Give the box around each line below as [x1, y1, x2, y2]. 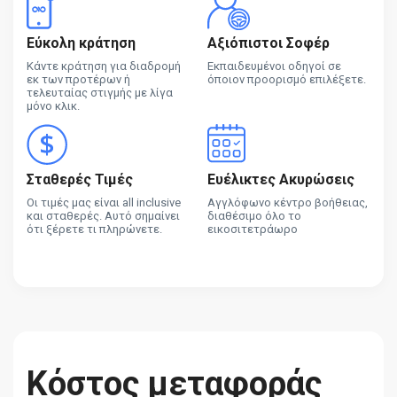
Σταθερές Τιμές [27, 171, 133, 189]
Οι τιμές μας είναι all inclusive [27, 196, 181, 210]
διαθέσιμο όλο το [207, 209, 301, 223]
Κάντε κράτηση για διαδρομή [27, 59, 181, 74]
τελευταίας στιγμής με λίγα [27, 86, 173, 100]
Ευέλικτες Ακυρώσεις [207, 171, 354, 189]
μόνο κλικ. [27, 99, 80, 113]
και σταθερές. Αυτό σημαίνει [27, 209, 180, 223]
